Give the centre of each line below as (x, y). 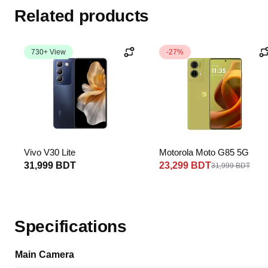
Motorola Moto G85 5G (204, 152)
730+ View (48, 52)
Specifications (71, 226)
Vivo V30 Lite (50, 152)
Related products (82, 16)
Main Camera (45, 255)
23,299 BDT (185, 165)
